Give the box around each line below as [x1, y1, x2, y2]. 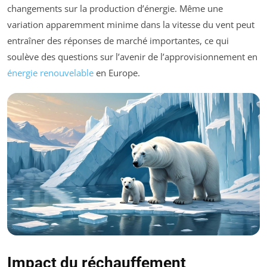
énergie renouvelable [7, 66, 94, 79]
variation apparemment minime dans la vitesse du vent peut [7, 18, 254, 30]
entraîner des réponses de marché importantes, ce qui [7, 34, 229, 46]
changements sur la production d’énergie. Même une [7, 2, 223, 14]
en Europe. [94, 66, 140, 79]
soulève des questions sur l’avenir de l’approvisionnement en [7, 50, 257, 63]
